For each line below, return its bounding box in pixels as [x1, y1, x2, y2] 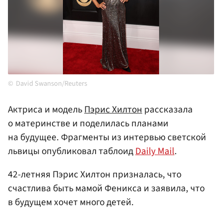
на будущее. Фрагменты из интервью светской [8, 130, 206, 145]
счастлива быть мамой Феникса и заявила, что [8, 181, 205, 196]
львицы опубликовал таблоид [8, 144, 135, 159]
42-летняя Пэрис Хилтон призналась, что [8, 167, 181, 182]
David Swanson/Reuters [16, 78, 87, 89]
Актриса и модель [8, 103, 84, 117]
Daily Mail [135, 144, 174, 159]
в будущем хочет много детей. [8, 195, 134, 210]
